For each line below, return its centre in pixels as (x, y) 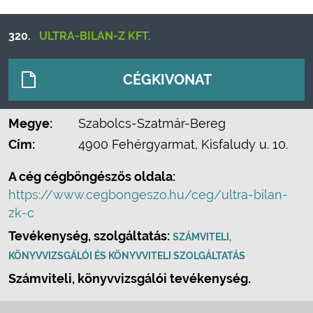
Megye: (30, 123)
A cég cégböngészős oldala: (92, 176)
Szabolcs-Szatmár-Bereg (152, 123)
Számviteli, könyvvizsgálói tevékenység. (130, 278)
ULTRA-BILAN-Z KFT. (95, 36)
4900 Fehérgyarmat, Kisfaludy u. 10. (183, 144)
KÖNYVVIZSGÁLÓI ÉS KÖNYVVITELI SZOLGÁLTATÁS (127, 256)
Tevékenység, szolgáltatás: (90, 236)
